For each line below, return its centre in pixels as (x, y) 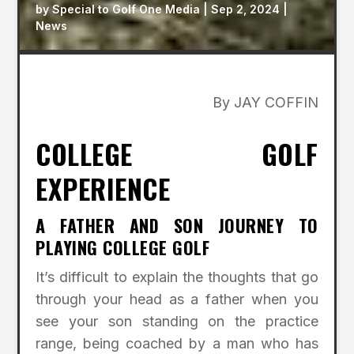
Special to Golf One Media (126, 9)
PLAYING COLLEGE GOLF (123, 248)
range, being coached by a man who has (177, 344)
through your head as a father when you (177, 299)
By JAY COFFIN (265, 103)
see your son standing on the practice (177, 322)
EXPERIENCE (103, 189)
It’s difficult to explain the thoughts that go (177, 277)
